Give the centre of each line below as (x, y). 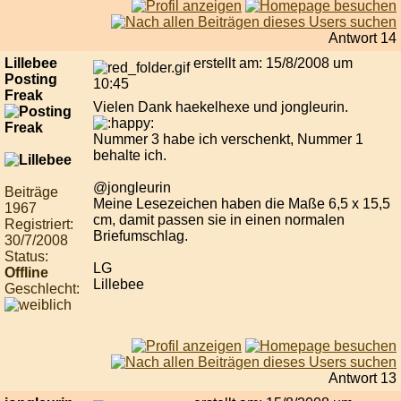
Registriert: (39, 225)
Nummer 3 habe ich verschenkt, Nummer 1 (228, 140)
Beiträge (31, 192)
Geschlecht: (42, 289)
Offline (26, 273)
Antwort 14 (363, 38)
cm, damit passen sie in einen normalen (219, 220)
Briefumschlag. (141, 236)
